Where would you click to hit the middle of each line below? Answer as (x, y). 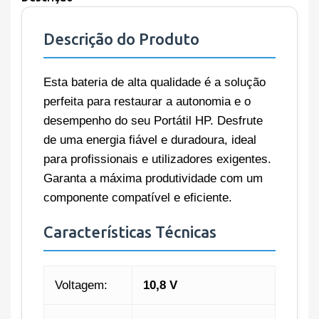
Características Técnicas (130, 232)
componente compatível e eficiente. (138, 198)
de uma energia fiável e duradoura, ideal (150, 140)
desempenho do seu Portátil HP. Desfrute (153, 121)
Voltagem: (81, 286)
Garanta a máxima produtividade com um (153, 179)
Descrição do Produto (121, 39)
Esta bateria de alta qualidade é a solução (155, 83)
